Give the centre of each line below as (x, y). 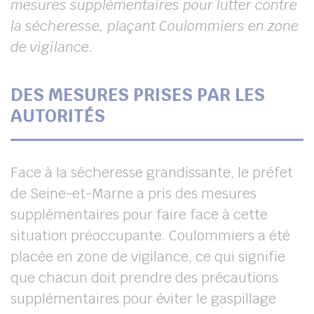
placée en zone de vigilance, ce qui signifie (148, 257)
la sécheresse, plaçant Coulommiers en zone (155, 26)
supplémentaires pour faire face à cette (139, 214)
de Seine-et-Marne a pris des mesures (134, 193)
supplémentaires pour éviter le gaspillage (143, 299)
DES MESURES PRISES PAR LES (138, 95)
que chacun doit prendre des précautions (144, 278)
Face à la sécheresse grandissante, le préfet (152, 172)
